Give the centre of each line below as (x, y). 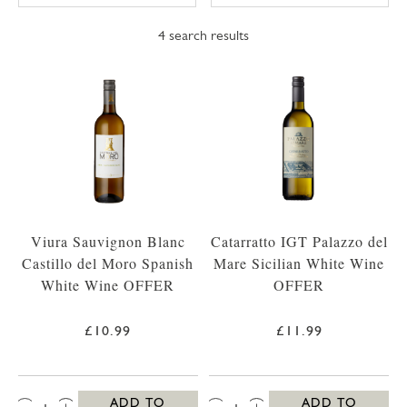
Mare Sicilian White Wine (299, 263)
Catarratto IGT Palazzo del (299, 242)
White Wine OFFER (108, 285)
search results (207, 35)
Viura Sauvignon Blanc (108, 242)
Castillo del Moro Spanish (108, 263)
